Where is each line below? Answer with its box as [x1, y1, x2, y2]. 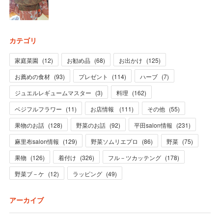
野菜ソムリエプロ [90, 137, 138, 145]
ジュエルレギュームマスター [14, 88, 91, 97]
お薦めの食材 [14, 72, 50, 81]
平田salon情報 [134, 120, 172, 129]
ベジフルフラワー [14, 104, 62, 113]
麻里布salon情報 [14, 137, 59, 145]
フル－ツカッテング [108, 153, 161, 162]
